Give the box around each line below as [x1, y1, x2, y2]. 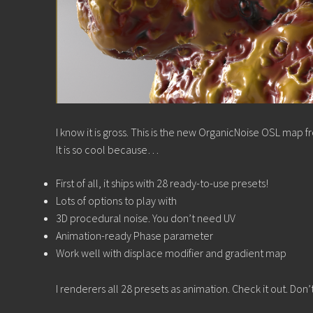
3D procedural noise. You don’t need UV [56, 211, 235, 226]
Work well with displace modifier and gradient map [56, 246, 286, 261]
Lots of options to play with [56, 194, 177, 208]
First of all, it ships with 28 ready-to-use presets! [56, 176, 268, 191]
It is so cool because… [56, 143, 159, 157]
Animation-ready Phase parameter [56, 228, 213, 243]
